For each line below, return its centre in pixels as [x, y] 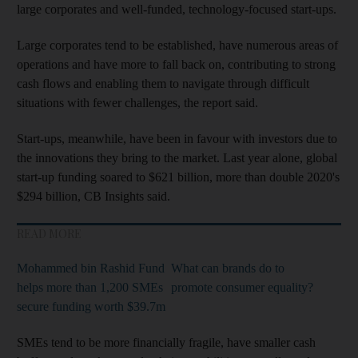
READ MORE [49, 233]
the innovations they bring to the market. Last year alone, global [177, 157]
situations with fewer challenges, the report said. [137, 102]
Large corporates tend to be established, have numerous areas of [177, 45]
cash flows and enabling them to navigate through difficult [163, 83]
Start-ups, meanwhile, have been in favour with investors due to [177, 138]
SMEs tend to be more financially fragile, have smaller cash [166, 342]
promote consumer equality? [242, 287]
